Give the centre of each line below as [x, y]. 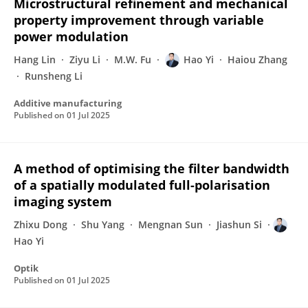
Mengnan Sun [170, 224]
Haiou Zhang [257, 59]
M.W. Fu [133, 59]
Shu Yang [103, 224]
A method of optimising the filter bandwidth [152, 168]
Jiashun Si [239, 224]
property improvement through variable [139, 20]
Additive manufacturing [68, 103]
